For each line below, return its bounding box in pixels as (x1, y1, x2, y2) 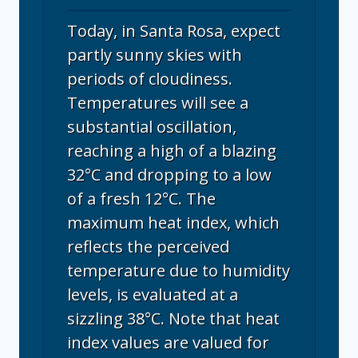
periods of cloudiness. (67, 68, 233, 90)
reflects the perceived (67, 236, 229, 258)
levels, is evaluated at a (67, 284, 238, 306)
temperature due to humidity (67, 260, 290, 282)
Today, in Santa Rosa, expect (67, 20, 280, 42)
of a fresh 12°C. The (67, 188, 216, 210)
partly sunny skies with (67, 44, 242, 66)
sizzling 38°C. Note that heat (67, 308, 280, 330)
